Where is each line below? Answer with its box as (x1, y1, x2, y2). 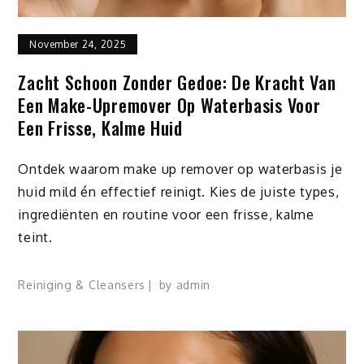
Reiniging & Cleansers (18, 278, 146, 292)
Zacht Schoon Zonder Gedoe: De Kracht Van (18, 68, 336, 95)
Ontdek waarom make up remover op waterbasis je (18, 160, 343, 177)
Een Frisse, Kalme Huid (18, 114, 183, 141)
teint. (18, 228, 53, 245)
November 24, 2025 (29, 37, 127, 50)
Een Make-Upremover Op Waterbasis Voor (18, 91, 321, 118)
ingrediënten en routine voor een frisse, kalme (18, 206, 314, 223)
